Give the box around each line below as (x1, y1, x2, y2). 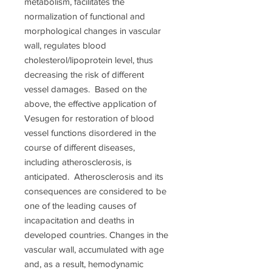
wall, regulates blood (24, 40, 106, 51)
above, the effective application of (24, 98, 156, 109)
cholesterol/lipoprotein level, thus (24, 55, 153, 66)
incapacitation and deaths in (24, 215, 134, 226)
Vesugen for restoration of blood (24, 113, 154, 124)
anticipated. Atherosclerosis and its (24, 171, 163, 182)
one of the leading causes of (24, 200, 136, 211)
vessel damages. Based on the (24, 84, 147, 95)
